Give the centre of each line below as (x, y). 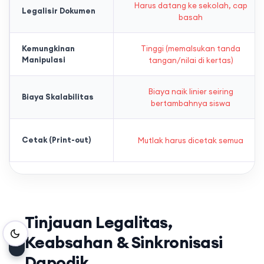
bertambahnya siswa (191, 103)
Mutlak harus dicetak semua (191, 141)
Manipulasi (44, 60)
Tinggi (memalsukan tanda (191, 49)
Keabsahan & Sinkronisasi (123, 242)
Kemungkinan (48, 49)
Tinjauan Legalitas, (98, 222)
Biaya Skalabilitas (58, 97)
